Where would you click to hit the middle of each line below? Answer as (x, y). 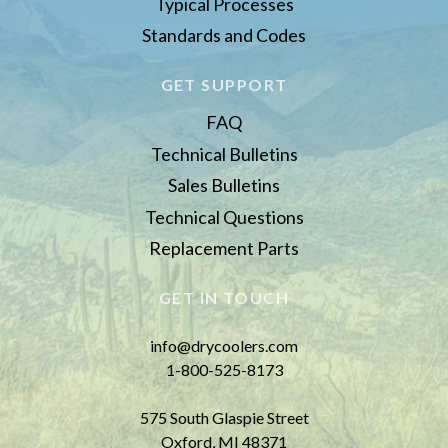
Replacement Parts (224, 248)
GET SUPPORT (224, 85)
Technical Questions (224, 216)
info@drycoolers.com (224, 346)
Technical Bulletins (224, 153)
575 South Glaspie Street (224, 418)
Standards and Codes (224, 35)
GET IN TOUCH (224, 298)
